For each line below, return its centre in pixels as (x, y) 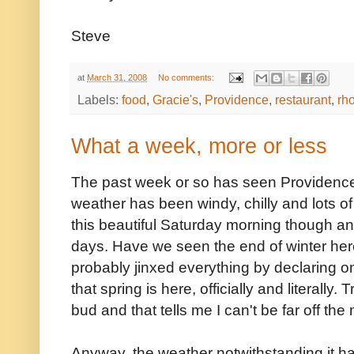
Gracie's (175, 100)
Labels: (100, 100)
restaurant (303, 100)
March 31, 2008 (117, 77)
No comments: (187, 77)
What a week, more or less (199, 147)
